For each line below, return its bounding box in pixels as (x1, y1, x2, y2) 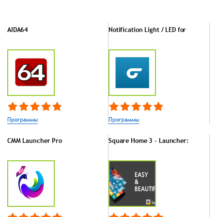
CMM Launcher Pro (7, 136, 62, 145)
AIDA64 (7, 25, 29, 34)
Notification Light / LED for (108, 25, 186, 34)
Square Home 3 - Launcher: (108, 136, 189, 145)
